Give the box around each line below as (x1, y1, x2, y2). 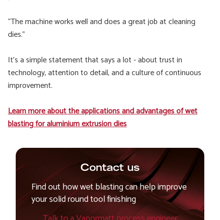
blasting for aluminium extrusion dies (8, 117, 127, 131)
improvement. (8, 79, 53, 92)
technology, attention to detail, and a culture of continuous (8, 66, 201, 80)
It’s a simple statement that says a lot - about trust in (8, 54, 182, 67)
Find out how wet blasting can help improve (31, 180, 187, 194)
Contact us (81, 164, 139, 173)
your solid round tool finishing (31, 192, 136, 207)
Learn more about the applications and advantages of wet (8, 105, 197, 118)
